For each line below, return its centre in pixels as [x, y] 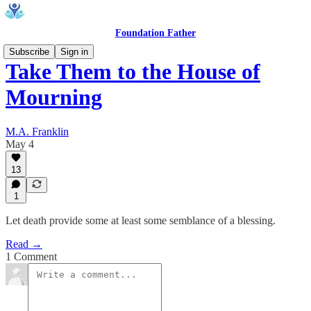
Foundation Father [155, 33]
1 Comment [31, 257]
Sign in [74, 52]
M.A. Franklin [37, 131]
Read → [24, 244]
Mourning [54, 98]
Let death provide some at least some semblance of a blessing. [141, 220]
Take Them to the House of [133, 72]
